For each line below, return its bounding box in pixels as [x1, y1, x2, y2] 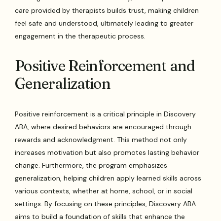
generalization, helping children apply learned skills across [15, 174, 202, 183]
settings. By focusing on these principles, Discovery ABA [15, 199, 196, 209]
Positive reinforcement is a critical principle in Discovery [15, 110, 196, 119]
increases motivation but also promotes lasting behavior [15, 148, 200, 157]
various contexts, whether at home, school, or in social [15, 186, 193, 196]
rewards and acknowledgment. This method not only [15, 135, 187, 145]
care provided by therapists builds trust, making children [15, 6, 199, 15]
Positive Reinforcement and [15, 57, 195, 75]
